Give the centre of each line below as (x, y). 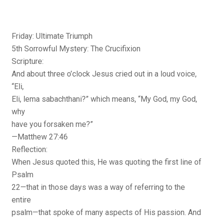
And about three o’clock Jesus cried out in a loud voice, (104, 74)
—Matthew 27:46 (40, 137)
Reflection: (30, 150)
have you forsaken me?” (52, 124)
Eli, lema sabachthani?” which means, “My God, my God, (104, 99)
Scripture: (28, 62)
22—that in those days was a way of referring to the (98, 187)
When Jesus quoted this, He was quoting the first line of (107, 162)
